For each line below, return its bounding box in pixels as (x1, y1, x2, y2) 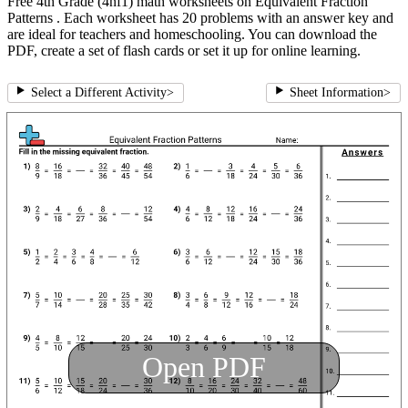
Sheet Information (290, 86, 383, 100)
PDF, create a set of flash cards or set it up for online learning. (7, 43, 361, 59)
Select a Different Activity (30, 86, 167, 100)
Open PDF (142, 351, 266, 384)
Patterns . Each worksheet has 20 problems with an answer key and (7, 10, 393, 26)
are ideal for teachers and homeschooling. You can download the (7, 26, 377, 43)
